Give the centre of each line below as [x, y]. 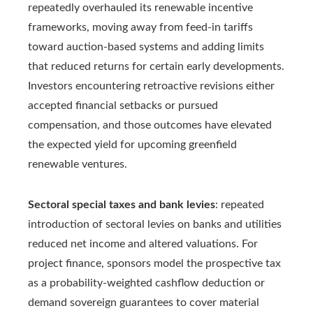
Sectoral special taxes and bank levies [122, 205]
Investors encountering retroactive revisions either [151, 86]
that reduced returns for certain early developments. [156, 67]
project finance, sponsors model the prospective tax [154, 264]
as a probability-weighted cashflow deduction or [146, 283]
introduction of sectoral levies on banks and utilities [155, 225]
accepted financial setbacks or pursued [123, 106]
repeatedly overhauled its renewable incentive [140, 8]
